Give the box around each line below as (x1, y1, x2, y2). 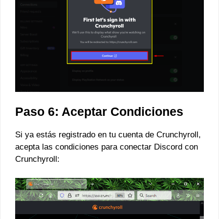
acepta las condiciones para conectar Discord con (15, 142, 198, 152)
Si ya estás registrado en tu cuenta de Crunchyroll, (15, 130, 201, 140)
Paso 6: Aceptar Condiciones (15, 105, 183, 119)
